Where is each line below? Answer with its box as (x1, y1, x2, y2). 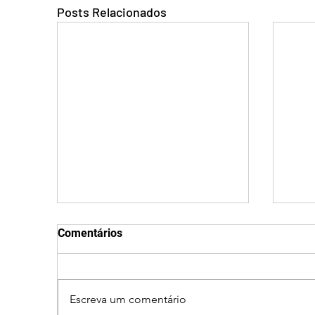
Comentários (58, 226, 122, 240)
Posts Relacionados (57, 4, 167, 20)
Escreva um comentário (70, 292, 186, 307)
